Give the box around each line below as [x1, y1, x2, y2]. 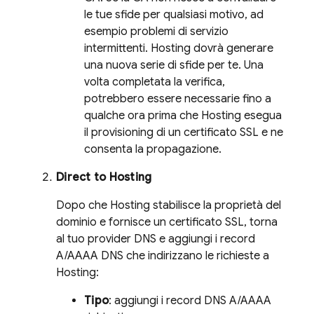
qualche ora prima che [84, 108, 201, 123]
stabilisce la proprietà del [150, 198, 281, 212]
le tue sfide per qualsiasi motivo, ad [84, 7, 264, 22]
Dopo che [56, 198, 110, 212]
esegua [241, 108, 282, 123]
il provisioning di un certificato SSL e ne [84, 125, 283, 139]
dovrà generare [191, 41, 273, 55]
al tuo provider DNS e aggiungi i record [56, 231, 255, 246]
